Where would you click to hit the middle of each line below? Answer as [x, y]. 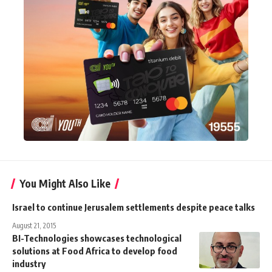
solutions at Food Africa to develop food [95, 250]
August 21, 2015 [34, 225]
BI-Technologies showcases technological [97, 238]
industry [29, 263]
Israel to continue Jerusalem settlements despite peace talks [134, 207]
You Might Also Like [65, 183]
